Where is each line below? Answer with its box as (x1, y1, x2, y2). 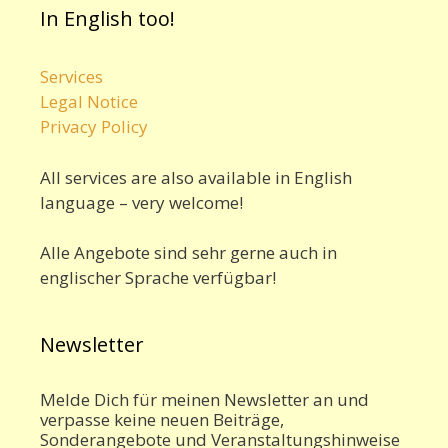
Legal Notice (40, 90, 138, 114)
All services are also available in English (40, 165, 352, 189)
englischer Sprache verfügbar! (40, 266, 276, 290)
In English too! (40, 5, 175, 33)
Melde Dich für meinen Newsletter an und (40, 388, 369, 412)
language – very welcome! (40, 190, 243, 214)
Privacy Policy (40, 115, 148, 139)
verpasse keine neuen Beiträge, (40, 408, 284, 432)
